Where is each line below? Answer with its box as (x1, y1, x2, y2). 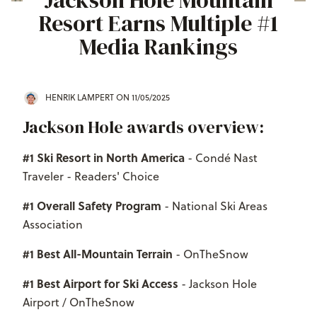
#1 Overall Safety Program (23, 197, 161, 214)
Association (23, 216, 83, 232)
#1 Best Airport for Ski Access (23, 275, 178, 292)
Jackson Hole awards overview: (23, 115, 264, 139)
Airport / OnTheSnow (23, 294, 134, 310)
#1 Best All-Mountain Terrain (23, 245, 173, 262)
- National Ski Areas (161, 197, 267, 214)
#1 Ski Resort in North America (23, 149, 185, 166)
